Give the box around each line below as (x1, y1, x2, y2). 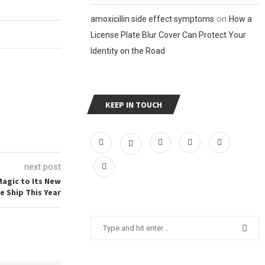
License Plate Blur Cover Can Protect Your (91, 30, 247, 40)
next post (24, 161, 62, 172)
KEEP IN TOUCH (105, 99, 163, 110)
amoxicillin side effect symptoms (91, 14, 215, 24)
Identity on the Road (91, 46, 166, 56)
